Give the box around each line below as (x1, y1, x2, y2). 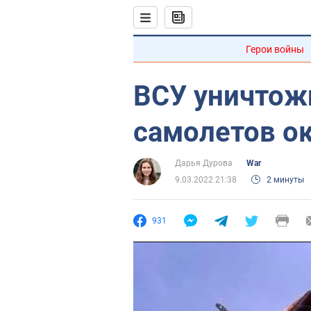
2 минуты (267, 175, 304, 185)
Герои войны (246, 44, 304, 55)
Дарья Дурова (175, 158, 233, 168)
